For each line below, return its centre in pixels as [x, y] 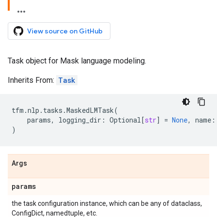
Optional [125, 120]
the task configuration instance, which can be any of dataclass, [107, 203]
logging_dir [80, 120]
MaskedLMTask [90, 110]
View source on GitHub [65, 31]
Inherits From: [32, 80]
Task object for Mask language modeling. [77, 61]
